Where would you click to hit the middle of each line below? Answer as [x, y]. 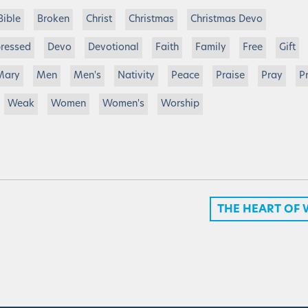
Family [211, 48]
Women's [123, 104]
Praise [230, 76]
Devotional [113, 48]
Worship [180, 104]
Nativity [136, 76]
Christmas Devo [227, 20]
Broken [53, 20]
